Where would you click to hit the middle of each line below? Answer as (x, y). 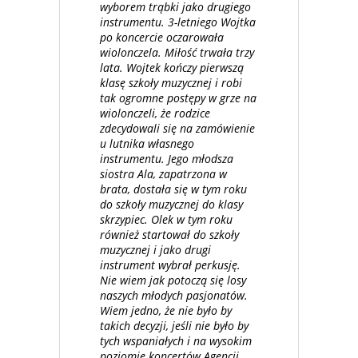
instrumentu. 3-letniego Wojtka (178, 22)
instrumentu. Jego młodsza (167, 158)
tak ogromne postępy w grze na (178, 97)
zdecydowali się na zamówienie (177, 128)
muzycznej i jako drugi (155, 249)
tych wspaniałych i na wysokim (176, 340)
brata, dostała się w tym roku (173, 189)
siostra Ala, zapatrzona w (163, 173)
